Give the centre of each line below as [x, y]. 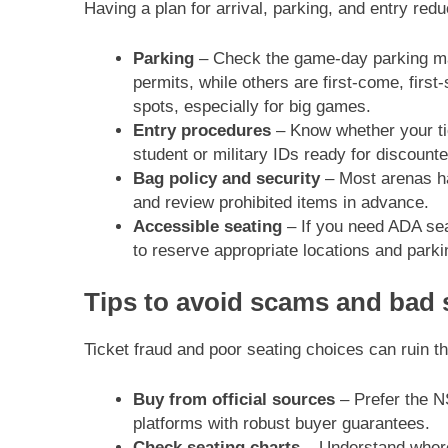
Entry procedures [201, 130]
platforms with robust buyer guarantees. [281, 423]
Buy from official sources [233, 399]
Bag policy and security [226, 178]
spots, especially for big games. [251, 106]
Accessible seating [207, 226]
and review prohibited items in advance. [280, 202]
